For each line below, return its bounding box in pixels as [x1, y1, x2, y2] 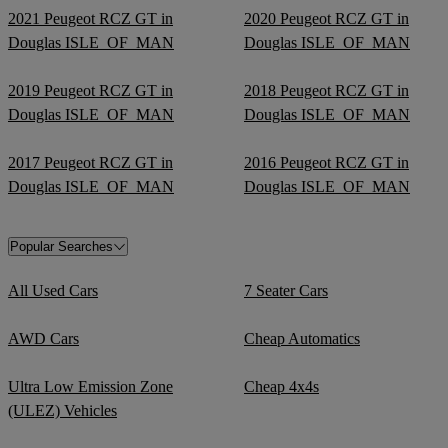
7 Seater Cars [244, 281, 328, 299]
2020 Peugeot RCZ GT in [244, 9, 409, 27]
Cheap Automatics [244, 329, 360, 347]
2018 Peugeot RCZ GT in [244, 81, 409, 99]
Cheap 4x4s [244, 377, 319, 395]
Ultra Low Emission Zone [8, 377, 173, 395]
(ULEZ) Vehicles [8, 401, 117, 419]
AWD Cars [8, 329, 79, 347]
